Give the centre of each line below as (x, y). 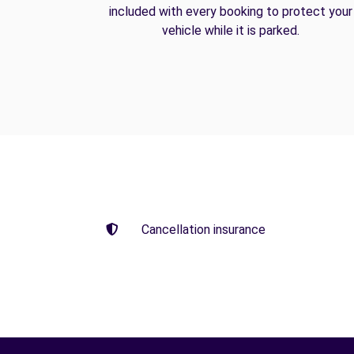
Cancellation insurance (203, 230)
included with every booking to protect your (231, 11)
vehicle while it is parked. (231, 30)
